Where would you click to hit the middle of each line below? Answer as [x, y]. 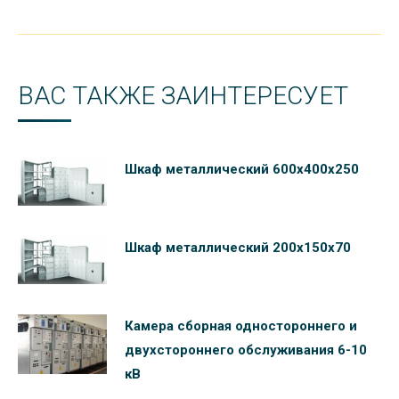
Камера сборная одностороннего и [241, 326]
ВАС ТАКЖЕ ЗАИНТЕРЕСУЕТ [183, 96]
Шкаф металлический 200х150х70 [238, 248]
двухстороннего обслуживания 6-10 [246, 350]
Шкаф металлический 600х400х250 [242, 170]
